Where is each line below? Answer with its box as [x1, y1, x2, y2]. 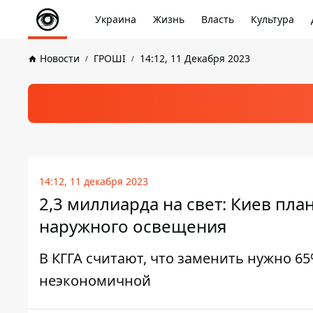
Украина [95, 13, 136, 26]
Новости [40, 52, 80, 65]
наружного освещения [39, 214, 226, 238]
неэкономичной [39, 271, 151, 290]
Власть [201, 13, 234, 26]
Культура [251, 13, 294, 26]
